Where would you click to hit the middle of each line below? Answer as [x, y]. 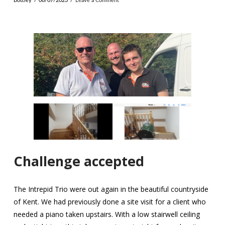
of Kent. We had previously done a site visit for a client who [109, 201]
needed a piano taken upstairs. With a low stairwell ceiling [106, 214]
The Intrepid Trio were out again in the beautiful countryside [111, 189]
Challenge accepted [79, 161]
